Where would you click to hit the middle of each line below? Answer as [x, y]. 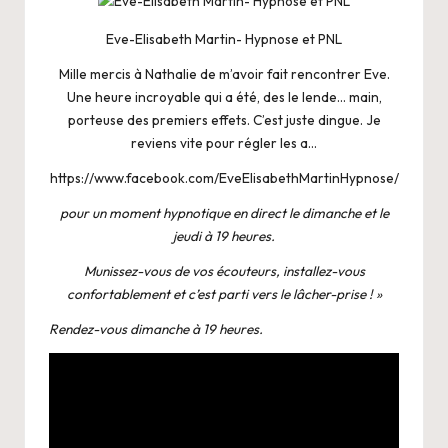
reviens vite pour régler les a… [224, 143]
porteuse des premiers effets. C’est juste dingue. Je [224, 120]
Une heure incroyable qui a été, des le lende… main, [224, 97]
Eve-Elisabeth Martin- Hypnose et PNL [224, 39]
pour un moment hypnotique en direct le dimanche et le [224, 213]
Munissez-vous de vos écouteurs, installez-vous [224, 271]
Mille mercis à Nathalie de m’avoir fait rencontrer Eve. [224, 74]
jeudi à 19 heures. [224, 236]
